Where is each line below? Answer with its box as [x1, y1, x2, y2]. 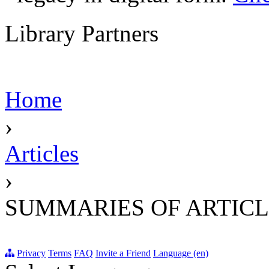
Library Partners [5, 20, 159, 47]
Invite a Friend [95, 248, 151, 259]
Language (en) [153, 248, 208, 259]
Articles [5, 141, 79, 167]
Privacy [17, 248, 46, 259]
